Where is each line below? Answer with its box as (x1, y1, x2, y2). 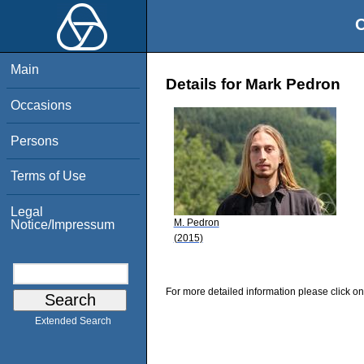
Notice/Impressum (11, 217, 115, 232)
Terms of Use (11, 169, 87, 184)
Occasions (11, 97, 72, 112)
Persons (11, 133, 59, 148)
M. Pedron (173, 216, 219, 228)
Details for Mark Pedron (166, 76, 340, 93)
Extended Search (35, 315, 111, 327)
